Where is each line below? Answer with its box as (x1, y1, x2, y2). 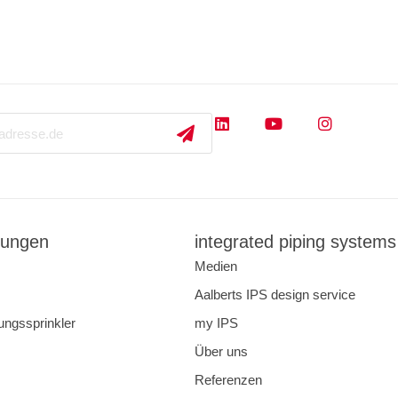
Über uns (195, 344, 248, 360)
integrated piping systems (195, 232, 396, 252)
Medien (195, 259, 237, 275)
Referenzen (195, 372, 262, 388)
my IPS (195, 315, 238, 331)
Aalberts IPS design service (195, 287, 355, 303)
